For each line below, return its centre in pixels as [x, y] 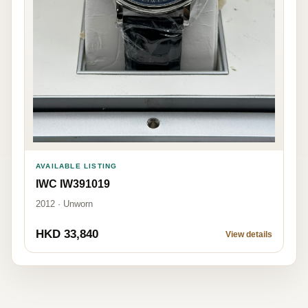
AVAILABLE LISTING [77, 166]
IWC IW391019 [73, 184]
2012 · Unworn [64, 204]
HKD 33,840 [67, 234]
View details [249, 234]
